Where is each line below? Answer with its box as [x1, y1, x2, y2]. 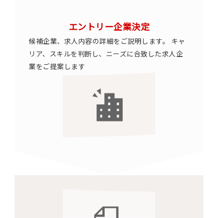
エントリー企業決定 [68, 20, 150, 33]
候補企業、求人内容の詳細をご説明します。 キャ [29, 36, 185, 46]
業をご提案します [29, 61, 85, 71]
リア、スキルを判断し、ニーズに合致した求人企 [29, 49, 183, 58]
